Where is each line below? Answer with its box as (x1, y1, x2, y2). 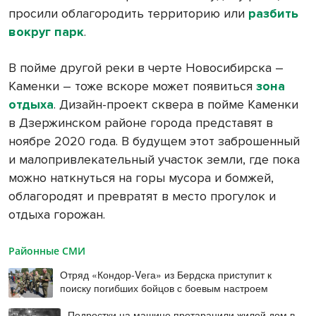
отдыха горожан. (8, 206, 105, 222)
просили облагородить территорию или (8, 5, 248, 21)
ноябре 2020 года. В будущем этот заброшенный (8, 133, 300, 149)
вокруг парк (8, 23, 84, 39)
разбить (248, 5, 298, 21)
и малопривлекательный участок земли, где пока (8, 151, 300, 167)
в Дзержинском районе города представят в (8, 114, 273, 130)
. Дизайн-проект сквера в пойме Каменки (54, 96, 298, 112)
